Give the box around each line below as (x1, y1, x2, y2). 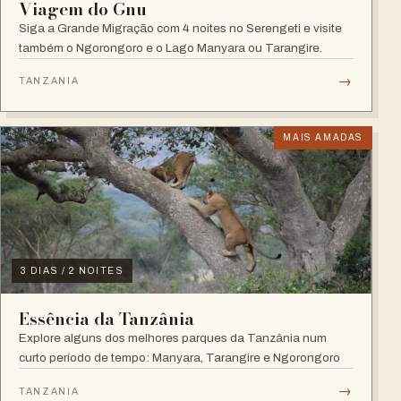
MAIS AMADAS (283, 132, 363, 142)
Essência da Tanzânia (19, 306, 194, 333)
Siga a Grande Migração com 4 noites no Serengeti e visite (19, 21, 342, 35)
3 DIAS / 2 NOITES (21, 266, 124, 277)
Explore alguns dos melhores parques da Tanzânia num (19, 331, 327, 346)
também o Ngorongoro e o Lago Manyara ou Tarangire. (19, 40, 322, 55)
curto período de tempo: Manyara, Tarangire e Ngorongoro (19, 351, 340, 365)
